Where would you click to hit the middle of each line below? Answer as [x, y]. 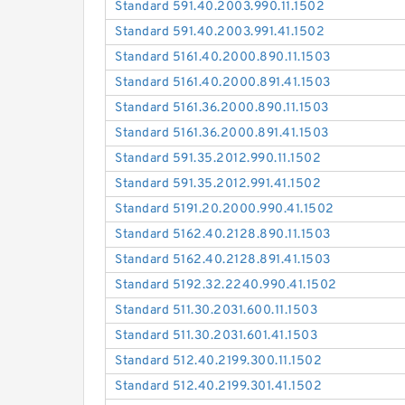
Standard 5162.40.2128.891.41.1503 [223, 260]
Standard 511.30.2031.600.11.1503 [217, 311]
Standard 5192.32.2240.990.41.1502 [226, 286]
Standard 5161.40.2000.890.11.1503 [223, 58]
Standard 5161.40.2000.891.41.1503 [223, 83]
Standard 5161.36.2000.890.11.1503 [222, 108]
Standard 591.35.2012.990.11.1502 [218, 159]
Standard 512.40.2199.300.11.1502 [219, 362]
